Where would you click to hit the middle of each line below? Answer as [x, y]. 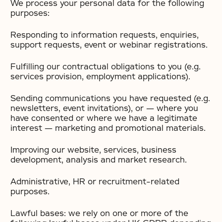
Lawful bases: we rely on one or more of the [99, 213]
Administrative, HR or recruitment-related [95, 182]
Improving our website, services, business [93, 150]
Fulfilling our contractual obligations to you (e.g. [106, 67]
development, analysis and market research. [99, 160]
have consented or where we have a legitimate [104, 118]
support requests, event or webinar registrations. [109, 45]
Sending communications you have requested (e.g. [110, 98]
